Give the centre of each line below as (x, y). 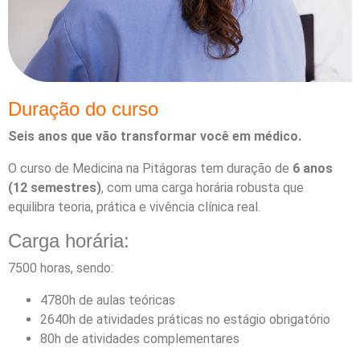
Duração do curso (83, 108)
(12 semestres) (55, 187)
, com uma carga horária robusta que (202, 187)
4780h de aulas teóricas (108, 300)
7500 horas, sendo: (61, 268)
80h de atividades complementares (140, 338)
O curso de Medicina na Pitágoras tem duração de (150, 168)
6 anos (313, 168)
